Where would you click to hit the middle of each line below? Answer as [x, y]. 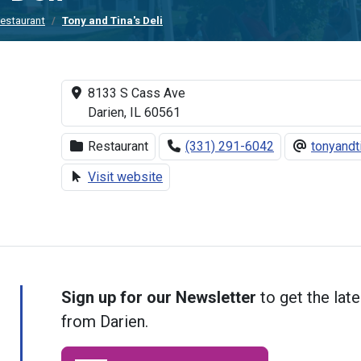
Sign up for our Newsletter [159, 297]
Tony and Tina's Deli [112, 20]
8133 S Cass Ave [137, 93]
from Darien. [105, 321]
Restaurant [118, 146]
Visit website [125, 176]
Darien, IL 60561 [134, 112]
